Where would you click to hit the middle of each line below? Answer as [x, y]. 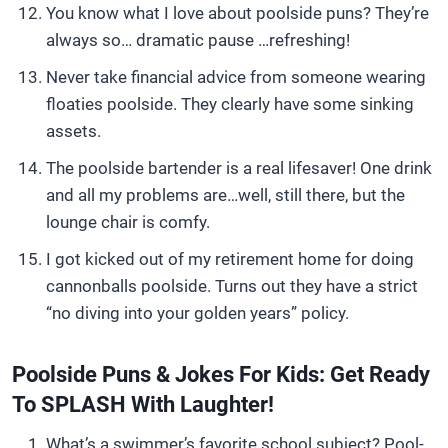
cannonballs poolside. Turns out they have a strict [232, 286]
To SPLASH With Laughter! [143, 404]
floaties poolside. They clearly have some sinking [230, 104]
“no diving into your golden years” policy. [197, 313]
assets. [73, 131]
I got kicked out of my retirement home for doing [230, 259]
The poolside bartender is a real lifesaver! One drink [239, 168]
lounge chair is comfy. [128, 222]
